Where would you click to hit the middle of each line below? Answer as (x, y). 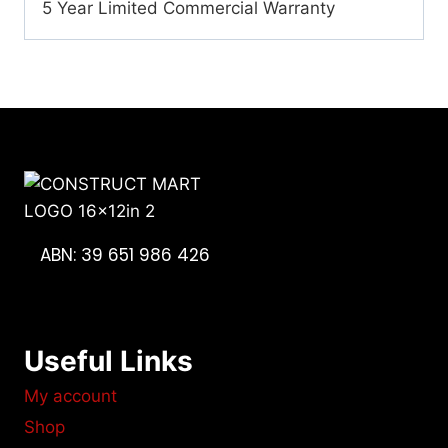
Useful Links (108, 360)
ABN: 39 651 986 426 (125, 254)
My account (70, 396)
